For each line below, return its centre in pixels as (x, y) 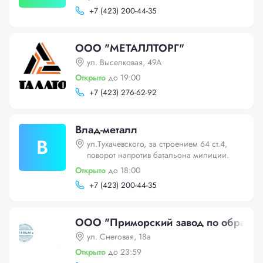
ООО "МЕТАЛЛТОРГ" (130, 48)
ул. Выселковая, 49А (124, 62)
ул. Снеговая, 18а (119, 237)
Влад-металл (106, 130)
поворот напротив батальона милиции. (158, 155)
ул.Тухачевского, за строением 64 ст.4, (157, 144)
